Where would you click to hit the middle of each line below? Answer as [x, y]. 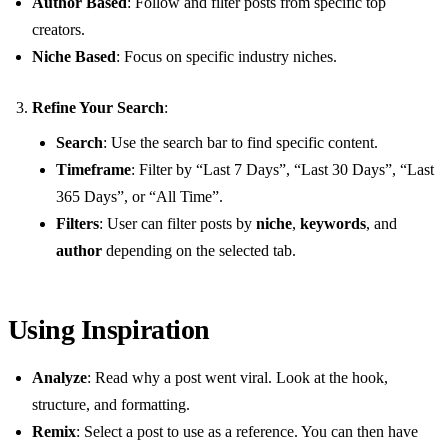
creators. [58, 29]
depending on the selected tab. [199, 250]
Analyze [59, 377]
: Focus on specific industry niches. [226, 56]
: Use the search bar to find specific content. [240, 142]
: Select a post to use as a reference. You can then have [247, 431]
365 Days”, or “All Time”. [139, 196]
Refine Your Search [98, 107]
